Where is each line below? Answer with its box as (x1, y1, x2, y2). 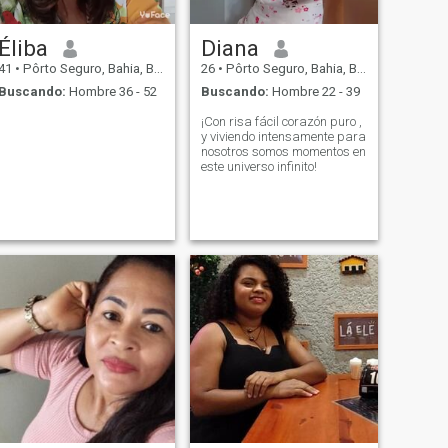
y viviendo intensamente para (200, 128, 366, 144)
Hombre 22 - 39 (268, 83, 360, 99)
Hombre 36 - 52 (65, 83, 157, 99)
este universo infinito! (200, 158, 317, 174)
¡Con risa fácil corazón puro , (200, 113, 362, 129)
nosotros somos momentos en (200, 143, 366, 159)
